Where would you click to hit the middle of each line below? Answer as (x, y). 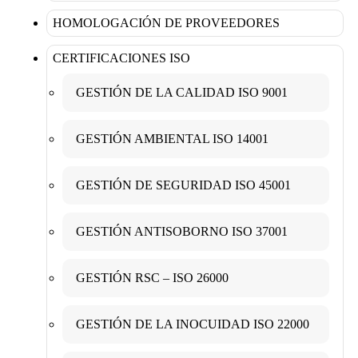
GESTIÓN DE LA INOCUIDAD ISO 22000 (193, 324)
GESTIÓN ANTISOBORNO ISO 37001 (182, 231)
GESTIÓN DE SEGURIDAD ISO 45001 (183, 185)
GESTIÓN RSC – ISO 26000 (152, 277)
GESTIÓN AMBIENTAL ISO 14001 (172, 138)
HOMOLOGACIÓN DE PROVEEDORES (166, 22)
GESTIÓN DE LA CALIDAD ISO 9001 (182, 92)
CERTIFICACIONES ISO (121, 58)
